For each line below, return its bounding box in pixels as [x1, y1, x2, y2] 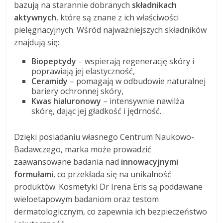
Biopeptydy [31, 56, 77, 67]
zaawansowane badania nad [14, 156, 121, 168]
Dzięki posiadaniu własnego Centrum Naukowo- [14, 131, 195, 143]
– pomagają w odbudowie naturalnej [68, 76, 206, 87]
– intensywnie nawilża [101, 96, 185, 107]
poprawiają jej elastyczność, [31, 66, 135, 77]
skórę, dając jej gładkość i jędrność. [31, 106, 162, 117]
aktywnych [14, 12, 57, 23]
